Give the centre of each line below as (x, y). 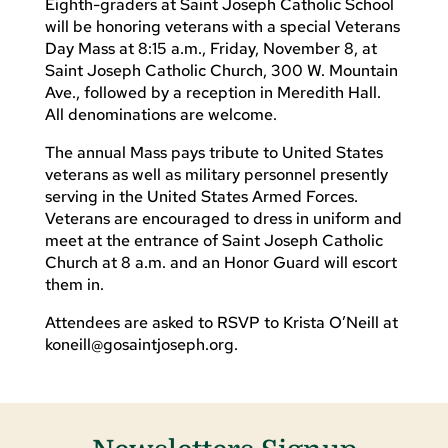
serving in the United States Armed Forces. (201, 196)
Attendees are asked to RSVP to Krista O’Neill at (221, 322)
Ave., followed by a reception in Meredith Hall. (212, 92)
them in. (74, 284)
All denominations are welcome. (160, 114)
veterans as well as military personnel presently (216, 174)
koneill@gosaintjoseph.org (139, 344)
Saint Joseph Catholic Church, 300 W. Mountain (221, 70)
